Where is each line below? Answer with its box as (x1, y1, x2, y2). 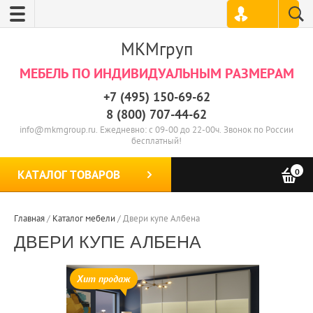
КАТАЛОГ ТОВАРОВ (17, 167, 120, 182)
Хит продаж (76, 272, 131, 285)
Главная (14, 212, 45, 224)
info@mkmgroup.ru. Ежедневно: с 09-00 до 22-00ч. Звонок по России (20, 124, 293, 136)
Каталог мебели (52, 212, 115, 224)
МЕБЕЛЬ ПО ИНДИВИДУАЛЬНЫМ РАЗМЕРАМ (19, 64, 294, 82)
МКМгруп (120, 38, 193, 60)
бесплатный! (131, 135, 182, 147)
